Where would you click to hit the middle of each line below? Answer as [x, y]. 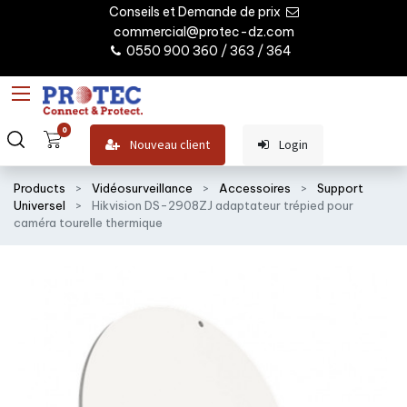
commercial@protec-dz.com [203, 31]
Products [40, 188]
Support [340, 188]
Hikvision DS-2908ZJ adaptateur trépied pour [223, 205]
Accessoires [255, 188]
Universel [40, 205]
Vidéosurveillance [142, 188]
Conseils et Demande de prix [196, 11]
